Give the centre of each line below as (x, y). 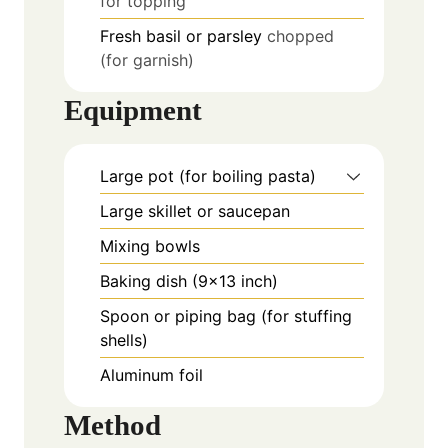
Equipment (133, 109)
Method (112, 424)
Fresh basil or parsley (181, 35)
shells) (124, 339)
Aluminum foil (151, 374)
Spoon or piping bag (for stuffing (226, 315)
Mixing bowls (150, 245)
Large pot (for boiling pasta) (208, 175)
